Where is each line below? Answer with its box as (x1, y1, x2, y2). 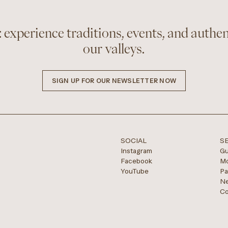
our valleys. (83, 42, 145, 55)
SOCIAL (121, 136, 147, 145)
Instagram (121, 147, 153, 155)
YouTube (121, 167, 149, 176)
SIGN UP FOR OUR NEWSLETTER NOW (51, 76, 177, 84)
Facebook (121, 157, 153, 165)
